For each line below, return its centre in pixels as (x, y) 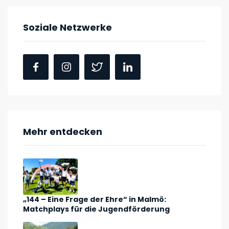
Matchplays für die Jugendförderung (96, 209)
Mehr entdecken (63, 131)
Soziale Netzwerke (67, 27)
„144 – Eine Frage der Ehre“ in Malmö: (95, 200)
